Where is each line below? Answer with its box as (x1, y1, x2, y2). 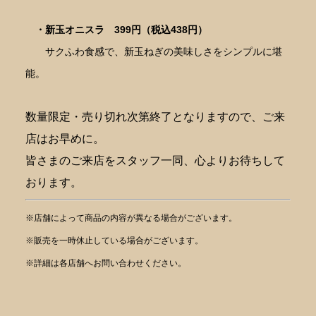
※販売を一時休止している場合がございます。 (25, 235, 203, 245)
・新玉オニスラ (25, 23, 104, 35)
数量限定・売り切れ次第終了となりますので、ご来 (25, 110, 285, 123)
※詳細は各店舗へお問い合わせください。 (25, 257, 186, 268)
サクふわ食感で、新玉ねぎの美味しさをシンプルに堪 (25, 45, 282, 57)
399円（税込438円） (114, 23, 207, 35)
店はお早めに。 (25, 132, 104, 145)
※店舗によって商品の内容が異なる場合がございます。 (25, 212, 237, 223)
